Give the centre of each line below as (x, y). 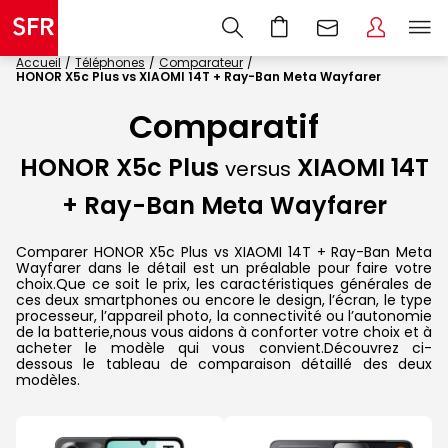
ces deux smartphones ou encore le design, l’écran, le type (224, 299)
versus (257, 169)
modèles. (48, 379)
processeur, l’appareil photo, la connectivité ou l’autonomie (224, 315)
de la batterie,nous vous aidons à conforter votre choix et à (224, 331)
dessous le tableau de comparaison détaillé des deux (224, 363)
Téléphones (110, 62)
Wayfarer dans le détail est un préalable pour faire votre (224, 267)
